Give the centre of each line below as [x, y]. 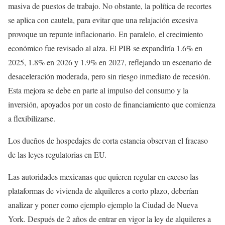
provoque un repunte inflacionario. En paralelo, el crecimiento [105, 34]
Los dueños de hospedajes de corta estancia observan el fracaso [108, 141]
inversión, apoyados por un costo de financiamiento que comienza [112, 104]
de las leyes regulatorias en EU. [57, 155]
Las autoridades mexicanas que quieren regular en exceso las [103, 177]
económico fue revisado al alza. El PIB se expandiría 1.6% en [105, 48]
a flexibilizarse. [32, 119]
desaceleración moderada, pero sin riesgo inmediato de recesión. [109, 76]
